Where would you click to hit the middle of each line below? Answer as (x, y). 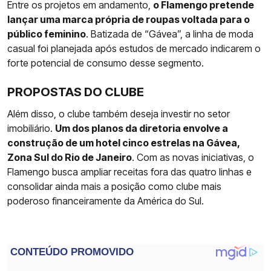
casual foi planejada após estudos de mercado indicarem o (134, 48)
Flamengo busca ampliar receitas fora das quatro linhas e (129, 171)
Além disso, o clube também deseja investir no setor (119, 113)
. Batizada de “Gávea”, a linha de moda (170, 34)
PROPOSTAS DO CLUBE (76, 92)
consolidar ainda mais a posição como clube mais (114, 186)
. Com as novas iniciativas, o (193, 157)
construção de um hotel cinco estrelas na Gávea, (123, 142)
